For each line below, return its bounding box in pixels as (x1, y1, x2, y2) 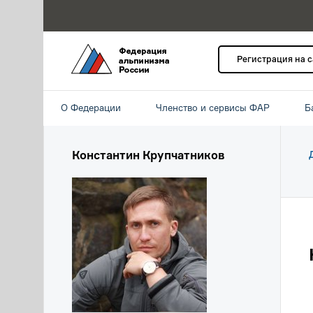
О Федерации (61, 102, 121, 113)
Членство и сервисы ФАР (156, 102, 270, 113)
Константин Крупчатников (72, 148, 225, 162)
